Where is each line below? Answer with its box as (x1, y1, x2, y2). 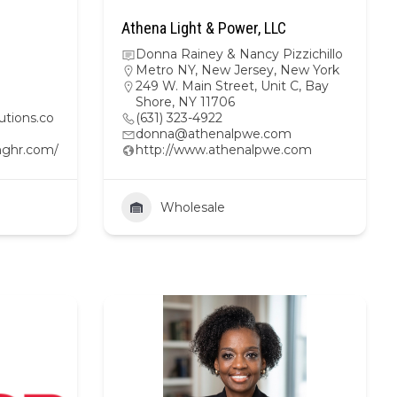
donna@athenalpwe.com (136, 126, 292, 142)
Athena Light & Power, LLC (121, 19, 286, 37)
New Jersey (201, 62, 274, 78)
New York (280, 62, 339, 78)
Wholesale (160, 199, 225, 215)
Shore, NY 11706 (136, 94, 235, 110)
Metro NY (136, 62, 195, 78)
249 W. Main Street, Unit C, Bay (136, 78, 329, 94)
